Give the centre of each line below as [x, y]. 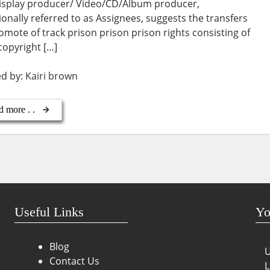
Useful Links [49, 212]
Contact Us [74, 261]
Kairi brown [52, 76]
